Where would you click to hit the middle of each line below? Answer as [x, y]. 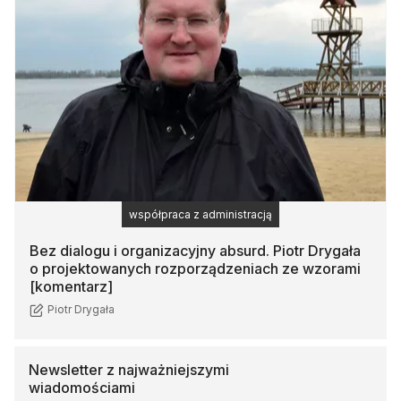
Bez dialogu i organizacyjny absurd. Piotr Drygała [195, 250]
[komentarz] [71, 286]
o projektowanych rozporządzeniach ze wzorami [195, 268]
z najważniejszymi [166, 369]
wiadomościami [82, 387]
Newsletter [66, 369]
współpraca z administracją [200, 214]
